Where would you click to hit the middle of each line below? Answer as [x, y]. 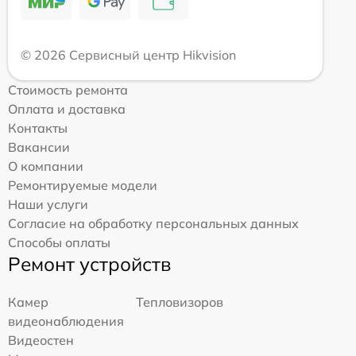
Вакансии [39, 147]
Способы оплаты [59, 242]
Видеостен [41, 340]
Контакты [38, 128]
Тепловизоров [180, 302]
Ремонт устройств [89, 263]
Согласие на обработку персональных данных [153, 223]
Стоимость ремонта [68, 89]
